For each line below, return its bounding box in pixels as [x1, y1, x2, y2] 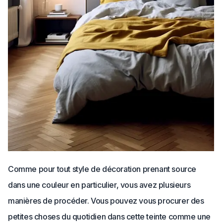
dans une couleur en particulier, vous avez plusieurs [8, 180, 191, 190]
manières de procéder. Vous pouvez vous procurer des [8, 196, 204, 206]
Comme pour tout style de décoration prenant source [8, 164, 197, 174]
